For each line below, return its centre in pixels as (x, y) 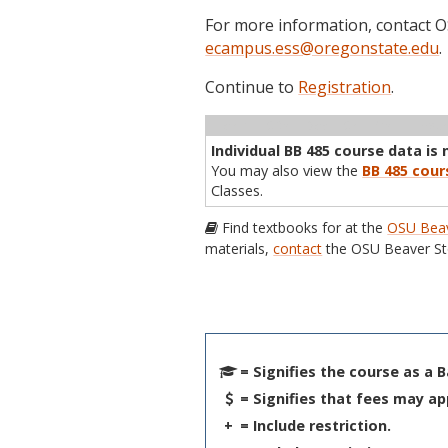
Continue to (252, 87)
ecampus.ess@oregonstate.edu (322, 48)
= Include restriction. (316, 425)
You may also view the (287, 170)
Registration (345, 87)
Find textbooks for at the (303, 227)
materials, (239, 248)
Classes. (237, 190)
